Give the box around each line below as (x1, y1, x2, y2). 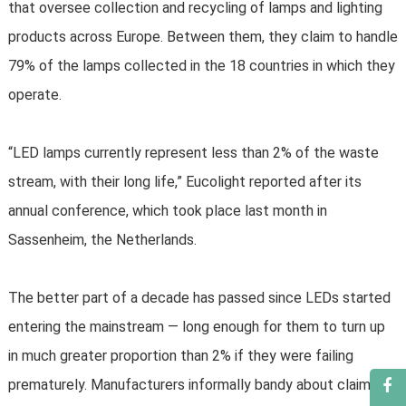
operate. (7, 86, 62, 104)
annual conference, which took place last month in (7, 202, 327, 220)
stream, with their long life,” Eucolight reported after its (7, 173, 362, 191)
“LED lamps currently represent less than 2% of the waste (7, 144, 379, 162)
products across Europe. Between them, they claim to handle (7, 28, 398, 46)
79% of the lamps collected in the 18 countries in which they (7, 57, 395, 75)
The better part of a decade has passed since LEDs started (7, 289, 391, 307)
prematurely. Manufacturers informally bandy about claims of (7, 376, 396, 394)
